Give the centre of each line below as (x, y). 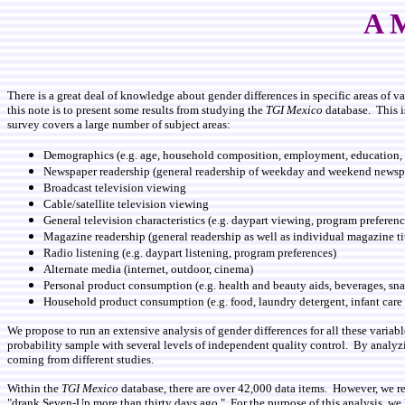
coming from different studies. (80, 359)
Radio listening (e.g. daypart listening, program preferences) (190, 253)
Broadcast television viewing (115, 188)
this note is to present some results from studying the (137, 110)
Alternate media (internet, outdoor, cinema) (148, 269)
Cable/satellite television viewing (126, 204)
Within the (34, 388)
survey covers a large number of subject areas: (119, 124)
